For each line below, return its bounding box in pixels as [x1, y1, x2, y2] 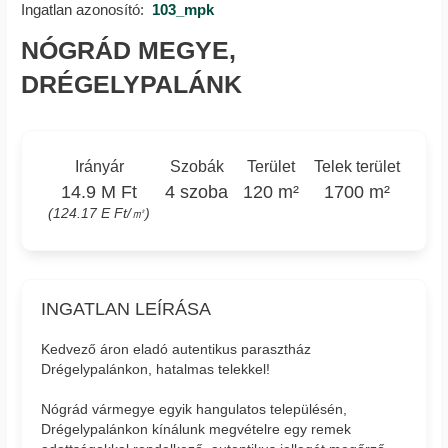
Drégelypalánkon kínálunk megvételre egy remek [41, 420, 352, 437]
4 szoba [165, 182, 229, 203]
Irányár [74, 158, 124, 176]
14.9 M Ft [61, 182, 138, 203]
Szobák [169, 158, 224, 176]
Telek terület [313, 158, 400, 176]
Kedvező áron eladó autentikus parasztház [41, 340, 312, 357]
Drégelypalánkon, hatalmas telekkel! [41, 360, 271, 377]
